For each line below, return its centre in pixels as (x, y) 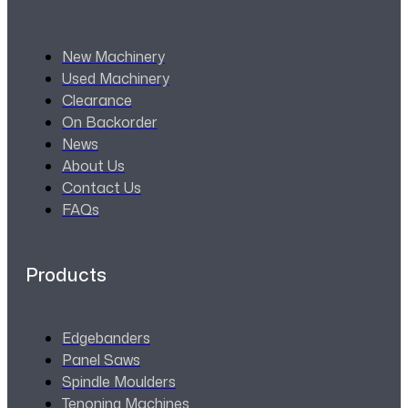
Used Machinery (116, 79)
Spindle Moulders (119, 382)
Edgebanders (106, 338)
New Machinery (113, 57)
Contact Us (102, 188)
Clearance (97, 101)
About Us (93, 166)
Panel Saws (101, 360)
